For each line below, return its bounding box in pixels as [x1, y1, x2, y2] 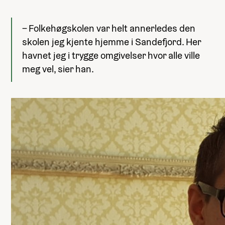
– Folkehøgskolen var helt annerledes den [22, 22, 195, 35]
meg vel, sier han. [22, 63, 94, 75]
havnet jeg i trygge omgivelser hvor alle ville [22, 49, 200, 62]
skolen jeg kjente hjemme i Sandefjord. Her [22, 36, 201, 48]
